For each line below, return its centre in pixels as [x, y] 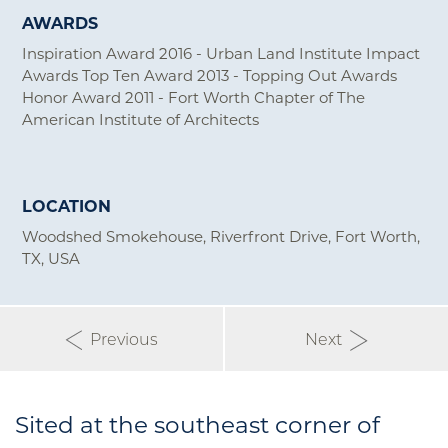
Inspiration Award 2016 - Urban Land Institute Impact [221, 52]
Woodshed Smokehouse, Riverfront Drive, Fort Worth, [221, 235]
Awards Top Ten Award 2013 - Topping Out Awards [210, 74]
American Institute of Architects [141, 118]
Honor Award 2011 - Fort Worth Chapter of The [194, 96]
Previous [120, 338]
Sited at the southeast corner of [197, 423]
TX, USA [51, 257]
